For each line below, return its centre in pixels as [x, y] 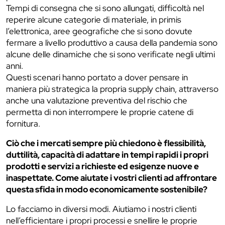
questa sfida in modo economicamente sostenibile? [107, 189]
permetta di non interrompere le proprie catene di [100, 112]
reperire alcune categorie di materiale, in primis [94, 20]
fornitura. [23, 124]
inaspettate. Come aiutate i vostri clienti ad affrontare [111, 178]
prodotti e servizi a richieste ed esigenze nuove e [102, 166]
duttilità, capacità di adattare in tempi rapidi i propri [107, 155]
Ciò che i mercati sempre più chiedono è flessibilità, [106, 143]
